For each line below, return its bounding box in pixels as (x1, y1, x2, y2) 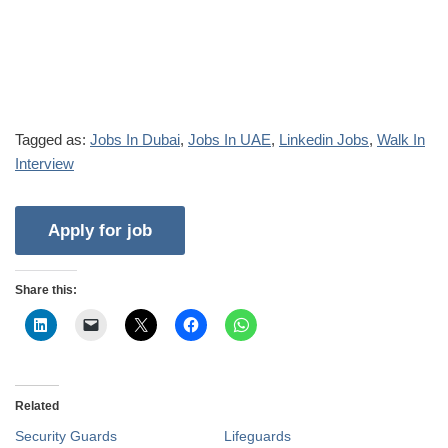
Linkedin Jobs (279, 130, 369, 148)
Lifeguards (224, 427, 291, 444)
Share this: (15, 282, 77, 297)
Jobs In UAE (188, 130, 271, 148)
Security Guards (15, 427, 117, 444)
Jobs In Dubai (90, 130, 180, 148)
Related (15, 398, 59, 413)
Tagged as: (15, 130, 90, 148)
